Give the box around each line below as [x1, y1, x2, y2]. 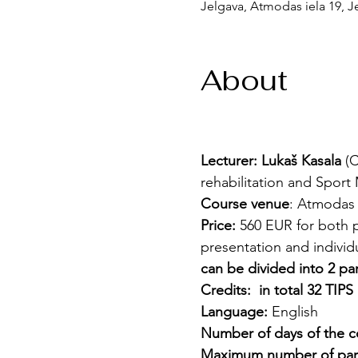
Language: [200, 303, 268, 320]
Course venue [200, 195, 289, 213]
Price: [200, 217, 236, 234]
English [267, 303, 318, 320]
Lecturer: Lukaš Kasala [200, 152, 345, 169]
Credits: [200, 281, 251, 299]
